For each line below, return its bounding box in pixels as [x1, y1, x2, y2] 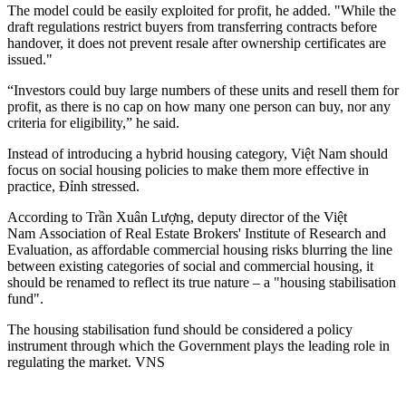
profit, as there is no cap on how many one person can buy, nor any [7, 99, 391, 115]
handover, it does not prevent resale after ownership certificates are [7, 35, 386, 52]
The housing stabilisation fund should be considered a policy [7, 322, 353, 338]
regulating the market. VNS [7, 354, 165, 371]
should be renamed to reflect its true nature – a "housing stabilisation [7, 275, 396, 291]
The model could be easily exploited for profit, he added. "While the [7, 3, 396, 19]
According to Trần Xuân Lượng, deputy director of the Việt [7, 209, 347, 226]
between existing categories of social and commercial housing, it [7, 258, 373, 275]
